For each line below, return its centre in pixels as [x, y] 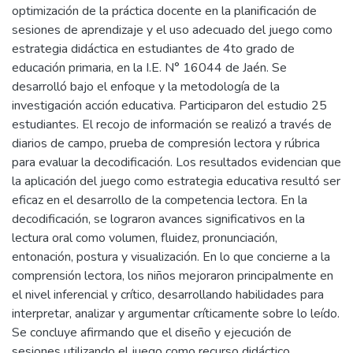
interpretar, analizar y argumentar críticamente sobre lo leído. [176, 314]
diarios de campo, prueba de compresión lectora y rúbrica [166, 143]
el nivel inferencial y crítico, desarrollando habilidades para [168, 295]
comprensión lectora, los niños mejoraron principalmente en [173, 276]
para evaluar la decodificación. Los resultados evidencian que [176, 162]
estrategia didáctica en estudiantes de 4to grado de [153, 49]
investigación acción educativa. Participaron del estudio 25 [169, 106]
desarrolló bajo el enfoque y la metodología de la [146, 87]
